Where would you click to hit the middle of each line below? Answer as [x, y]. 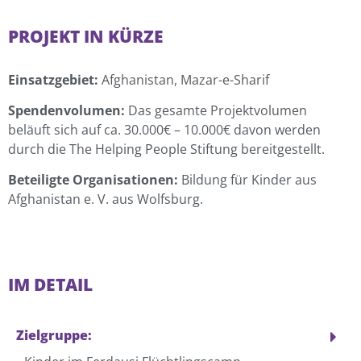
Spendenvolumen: [66, 111]
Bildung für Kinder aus [247, 180]
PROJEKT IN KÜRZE [86, 36]
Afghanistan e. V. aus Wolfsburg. [106, 199]
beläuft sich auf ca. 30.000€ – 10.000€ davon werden [164, 130]
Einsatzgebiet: [53, 79]
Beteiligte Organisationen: [93, 180]
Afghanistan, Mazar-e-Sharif [184, 79]
